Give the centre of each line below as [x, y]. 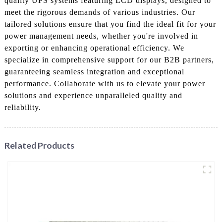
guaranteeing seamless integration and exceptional [94, 71]
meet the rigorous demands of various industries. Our [100, 12]
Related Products [39, 145]
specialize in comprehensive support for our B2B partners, [109, 59]
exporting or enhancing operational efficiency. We [94, 48]
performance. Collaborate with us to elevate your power [105, 83]
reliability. [23, 107]
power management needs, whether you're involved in [101, 36]
